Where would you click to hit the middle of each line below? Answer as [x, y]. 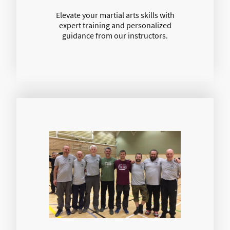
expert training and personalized [115, 25]
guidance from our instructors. [115, 35]
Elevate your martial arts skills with [115, 15]
